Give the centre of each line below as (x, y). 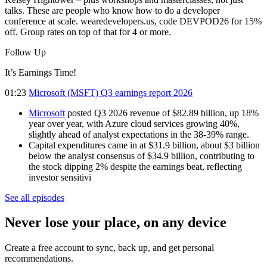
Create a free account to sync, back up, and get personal (109, 248)
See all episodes (35, 197)
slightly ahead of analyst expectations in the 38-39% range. (139, 134)
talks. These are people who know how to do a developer (112, 10)
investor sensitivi (60, 177)
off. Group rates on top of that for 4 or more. (88, 32)
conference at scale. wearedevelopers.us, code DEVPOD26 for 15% (133, 21)
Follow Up (25, 52)
